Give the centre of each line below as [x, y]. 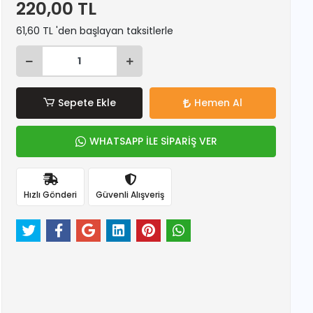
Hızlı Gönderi [51, 194]
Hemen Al [219, 103]
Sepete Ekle [87, 103]
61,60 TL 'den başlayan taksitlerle [95, 31]
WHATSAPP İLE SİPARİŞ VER [153, 141]
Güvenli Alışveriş [130, 194]
